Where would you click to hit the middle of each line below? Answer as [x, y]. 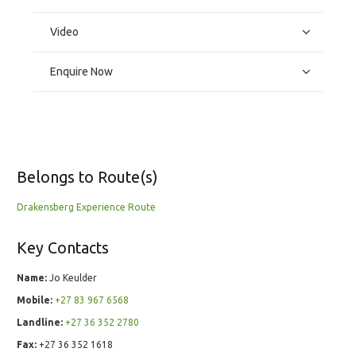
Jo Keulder [72, 278]
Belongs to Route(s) [87, 178]
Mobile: [35, 300]
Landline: [40, 323]
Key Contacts [63, 248]
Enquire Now [81, 72]
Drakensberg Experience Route [86, 207]
